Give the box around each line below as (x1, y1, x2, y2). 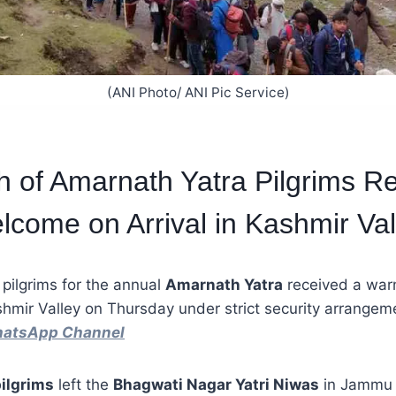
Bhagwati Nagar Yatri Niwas (113, 376, 319, 394)
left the (54, 376, 113, 394)
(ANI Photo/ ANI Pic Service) (106, 83, 290, 101)
